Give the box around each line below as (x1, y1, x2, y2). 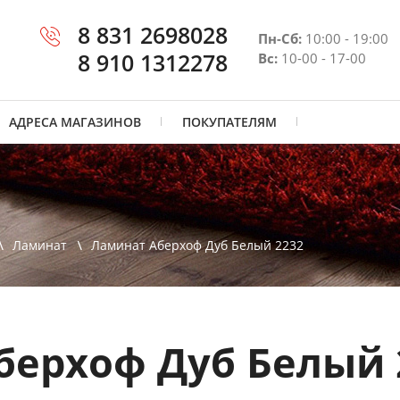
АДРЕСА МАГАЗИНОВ (9, 113, 141, 130)
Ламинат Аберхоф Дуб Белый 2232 (91, 237, 304, 254)
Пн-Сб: (258, 29, 302, 47)
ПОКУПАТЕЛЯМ (182, 113, 277, 130)
